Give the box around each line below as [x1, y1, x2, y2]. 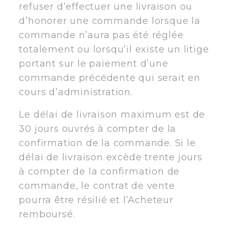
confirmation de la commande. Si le [19, 137, 196, 149]
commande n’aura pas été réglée [19, 29, 184, 41]
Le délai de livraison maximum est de [19, 108, 206, 120]
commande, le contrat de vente [19, 180, 175, 191]
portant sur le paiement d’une [19, 58, 168, 69]
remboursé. [19, 208, 75, 220]
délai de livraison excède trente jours [19, 151, 203, 163]
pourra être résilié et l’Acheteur [19, 194, 174, 206]
